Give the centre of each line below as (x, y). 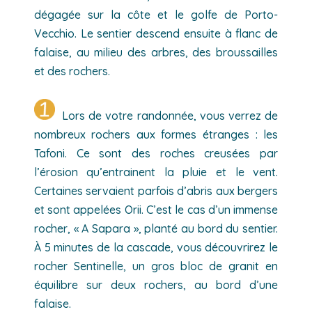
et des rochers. (72, 71)
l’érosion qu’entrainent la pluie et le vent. (156, 172)
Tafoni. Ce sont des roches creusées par (156, 153)
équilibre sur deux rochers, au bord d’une (156, 285)
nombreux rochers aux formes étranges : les (156, 134)
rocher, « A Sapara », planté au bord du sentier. (156, 228)
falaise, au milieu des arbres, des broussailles (156, 52)
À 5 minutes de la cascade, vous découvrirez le (156, 247)
